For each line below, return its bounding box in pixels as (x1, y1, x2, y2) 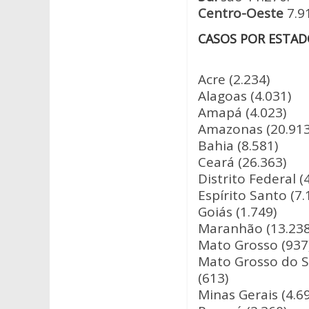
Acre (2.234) (198, 70, 270, 88)
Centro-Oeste (198, 4, 283, 22)
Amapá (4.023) (198, 103, 286, 121)
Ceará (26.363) (198, 153, 286, 171)
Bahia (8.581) (198, 137, 278, 154)
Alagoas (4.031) (198, 87, 291, 105)
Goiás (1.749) (198, 203, 277, 221)
